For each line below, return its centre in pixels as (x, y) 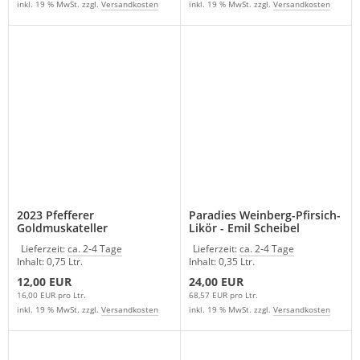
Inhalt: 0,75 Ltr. (50, 261)
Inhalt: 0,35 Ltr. (221, 261)
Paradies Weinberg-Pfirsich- (264, 215)
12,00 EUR (44, 281)
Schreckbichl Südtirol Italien (94, 240)
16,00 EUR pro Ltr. (51, 295)
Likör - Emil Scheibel (244, 227)
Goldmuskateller (62, 227)
